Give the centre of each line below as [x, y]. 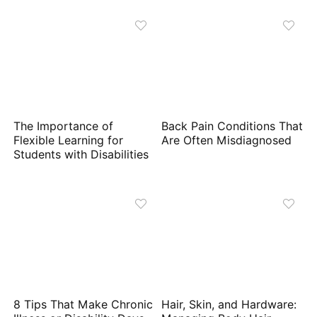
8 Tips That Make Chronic [83, 304]
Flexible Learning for [69, 141]
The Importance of [64, 127]
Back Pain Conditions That [232, 127]
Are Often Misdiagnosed [227, 141]
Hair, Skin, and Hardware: [229, 304]
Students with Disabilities [83, 155]
